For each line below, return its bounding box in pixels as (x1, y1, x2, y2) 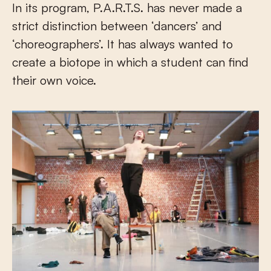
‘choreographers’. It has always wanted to (12, 36, 233, 52)
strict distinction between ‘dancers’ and (12, 18, 222, 34)
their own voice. (12, 73, 96, 88)
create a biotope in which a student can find (12, 54, 249, 70)
